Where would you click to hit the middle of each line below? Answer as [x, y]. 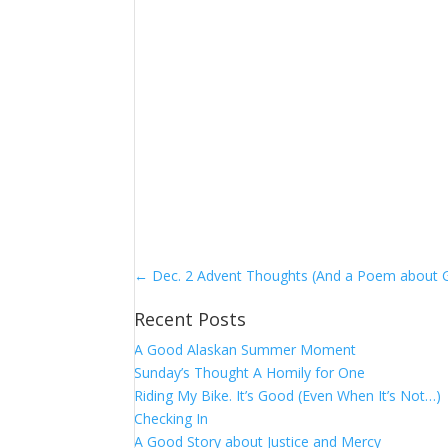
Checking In [171, 418]
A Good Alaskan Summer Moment [245, 349]
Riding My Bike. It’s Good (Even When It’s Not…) [288, 395]
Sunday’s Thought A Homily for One [250, 372]
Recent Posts [190, 318]
